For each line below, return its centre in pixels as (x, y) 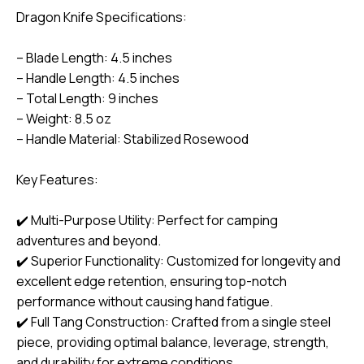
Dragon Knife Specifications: (102, 17)
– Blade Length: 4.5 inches (94, 58)
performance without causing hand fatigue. (145, 302)
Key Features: (57, 180)
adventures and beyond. (89, 241)
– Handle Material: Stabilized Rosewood (132, 139)
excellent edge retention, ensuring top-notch (152, 282)
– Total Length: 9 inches (87, 99)
